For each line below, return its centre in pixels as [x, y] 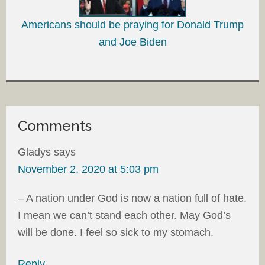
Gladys [34, 152]
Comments [55, 125]
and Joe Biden [132, 42]
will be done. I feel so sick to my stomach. [116, 232]
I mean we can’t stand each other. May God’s [124, 215]
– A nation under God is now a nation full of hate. [132, 198]
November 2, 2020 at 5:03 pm [88, 169]
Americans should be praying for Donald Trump [132, 25]
